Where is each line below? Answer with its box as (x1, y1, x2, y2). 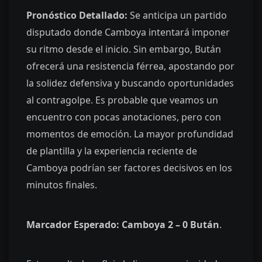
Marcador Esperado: (26, 218, 119, 231)
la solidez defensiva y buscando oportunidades (26, 77, 234, 90)
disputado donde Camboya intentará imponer (26, 26, 230, 39)
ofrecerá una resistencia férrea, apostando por (26, 60, 235, 73)
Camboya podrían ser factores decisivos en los (26, 161, 232, 175)
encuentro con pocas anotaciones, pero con (26, 111, 221, 124)
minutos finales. (26, 178, 97, 192)
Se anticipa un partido (127, 9, 227, 22)
